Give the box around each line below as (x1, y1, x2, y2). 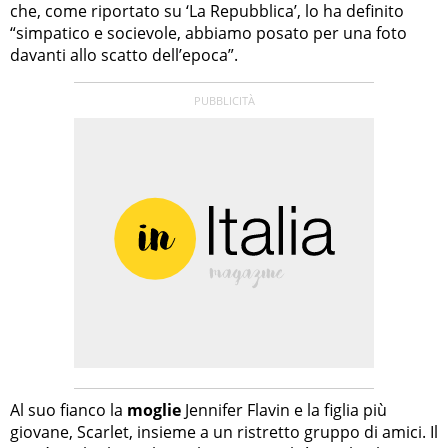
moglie (127, 398, 181, 421)
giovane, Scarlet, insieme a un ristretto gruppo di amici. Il (10, 420, 438, 443)
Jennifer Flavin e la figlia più (181, 398, 387, 421)
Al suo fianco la (10, 398, 127, 421)
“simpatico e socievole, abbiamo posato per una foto (10, 21, 407, 44)
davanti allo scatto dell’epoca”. (10, 43, 238, 66)
